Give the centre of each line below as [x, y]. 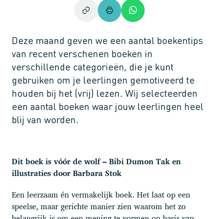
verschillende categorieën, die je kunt [93, 66]
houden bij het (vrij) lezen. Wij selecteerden [105, 93]
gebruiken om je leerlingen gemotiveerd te [103, 79]
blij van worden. [45, 119]
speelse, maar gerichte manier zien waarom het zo [99, 206]
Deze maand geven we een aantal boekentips [107, 40]
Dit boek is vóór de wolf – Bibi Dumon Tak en [96, 161]
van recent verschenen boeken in [82, 53]
